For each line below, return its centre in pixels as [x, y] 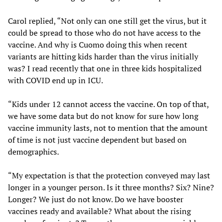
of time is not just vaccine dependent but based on [97, 139]
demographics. [33, 151]
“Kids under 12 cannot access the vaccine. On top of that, [108, 104]
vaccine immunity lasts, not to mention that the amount [108, 128]
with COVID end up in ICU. [55, 80]
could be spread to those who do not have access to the [104, 32]
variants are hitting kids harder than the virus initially [103, 56]
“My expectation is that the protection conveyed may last [109, 175]
